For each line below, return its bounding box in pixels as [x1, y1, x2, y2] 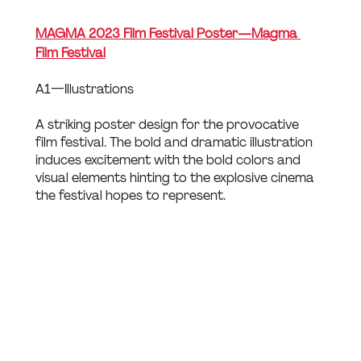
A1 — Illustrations [35, 81, 134, 98]
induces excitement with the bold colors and [35, 151, 304, 169]
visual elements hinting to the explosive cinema [35, 169, 317, 187]
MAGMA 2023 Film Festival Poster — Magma [35, 25, 301, 43]
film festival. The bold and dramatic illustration [35, 134, 316, 151]
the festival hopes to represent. [35, 187, 226, 205]
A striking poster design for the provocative [35, 116, 302, 134]
